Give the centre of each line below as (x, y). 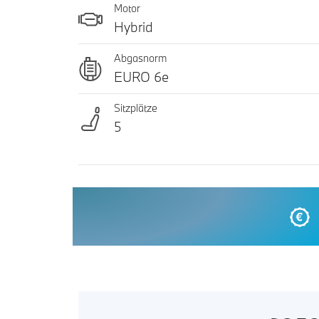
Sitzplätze (136, 108)
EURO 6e (141, 77)
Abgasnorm (140, 58)
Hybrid (134, 27)
